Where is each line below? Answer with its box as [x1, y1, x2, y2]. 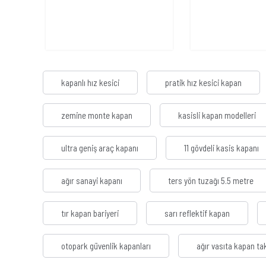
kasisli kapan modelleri [178, 110, 256, 121]
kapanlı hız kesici [61, 77, 119, 88]
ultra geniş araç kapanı [61, 142, 138, 154]
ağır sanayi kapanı [61, 175, 122, 186]
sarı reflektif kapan [164, 208, 230, 219]
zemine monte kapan [61, 110, 132, 121]
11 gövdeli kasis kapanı [184, 142, 259, 154]
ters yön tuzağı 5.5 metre [168, 175, 254, 186]
